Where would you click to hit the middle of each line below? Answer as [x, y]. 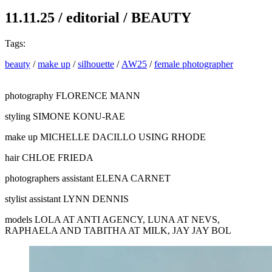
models [19, 219]
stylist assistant [33, 199]
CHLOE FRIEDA [58, 157]
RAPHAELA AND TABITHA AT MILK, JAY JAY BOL [118, 230]
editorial [93, 17]
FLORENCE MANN [98, 95]
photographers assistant [49, 178]
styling [18, 116]
